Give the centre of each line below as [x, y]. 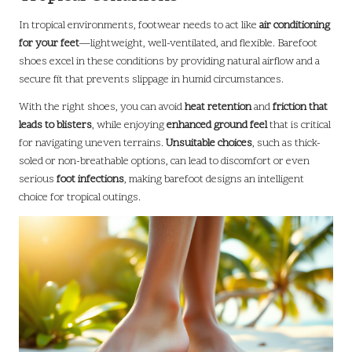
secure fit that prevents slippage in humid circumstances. [151, 79]
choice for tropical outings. [80, 197]
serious [38, 179]
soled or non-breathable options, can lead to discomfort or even [164, 161]
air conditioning [295, 25]
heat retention [218, 107]
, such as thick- [286, 143]
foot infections [90, 179]
